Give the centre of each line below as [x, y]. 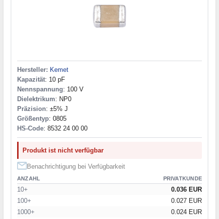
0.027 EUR [186, 200]
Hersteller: [33, 69]
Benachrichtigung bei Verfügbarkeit [76, 166]
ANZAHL [29, 178]
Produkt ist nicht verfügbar [63, 150]
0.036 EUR [186, 189]
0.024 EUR [186, 212]
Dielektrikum [36, 99]
